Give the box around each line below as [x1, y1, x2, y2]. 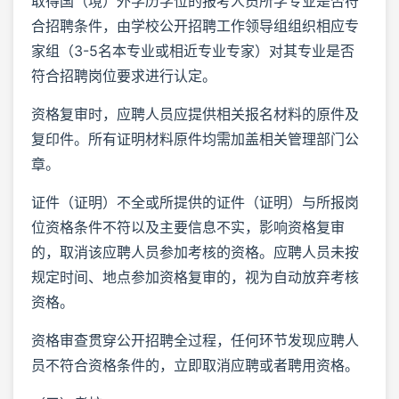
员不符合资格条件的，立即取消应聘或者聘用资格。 [31, 355, 359, 374]
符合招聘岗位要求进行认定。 [31, 66, 216, 85]
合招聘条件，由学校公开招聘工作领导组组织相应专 [31, 16, 359, 35]
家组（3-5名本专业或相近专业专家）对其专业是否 [31, 41, 354, 60]
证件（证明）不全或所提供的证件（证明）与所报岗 [31, 192, 359, 211]
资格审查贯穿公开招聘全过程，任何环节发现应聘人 [31, 330, 359, 349]
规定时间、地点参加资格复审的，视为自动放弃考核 [31, 267, 359, 286]
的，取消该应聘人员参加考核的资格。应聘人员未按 [31, 242, 359, 261]
